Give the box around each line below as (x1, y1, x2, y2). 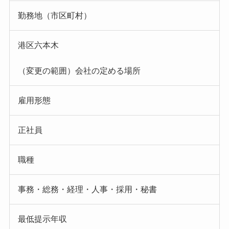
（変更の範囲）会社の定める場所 (17, 66, 141, 76)
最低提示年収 (17, 215, 67, 224)
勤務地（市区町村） (17, 11, 91, 20)
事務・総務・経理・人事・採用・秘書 (17, 185, 157, 194)
